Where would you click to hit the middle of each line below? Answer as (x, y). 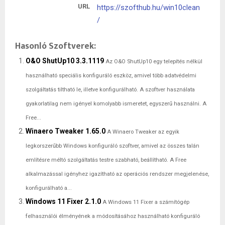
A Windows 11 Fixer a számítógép (146, 202)
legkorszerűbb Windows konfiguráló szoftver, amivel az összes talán (113, 146)
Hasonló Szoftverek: (55, 46)
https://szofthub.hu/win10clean (148, 7)
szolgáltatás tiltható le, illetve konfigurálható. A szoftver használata (110, 90)
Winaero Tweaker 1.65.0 (66, 131)
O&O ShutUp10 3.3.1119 (65, 61)
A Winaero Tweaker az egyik (143, 132)
